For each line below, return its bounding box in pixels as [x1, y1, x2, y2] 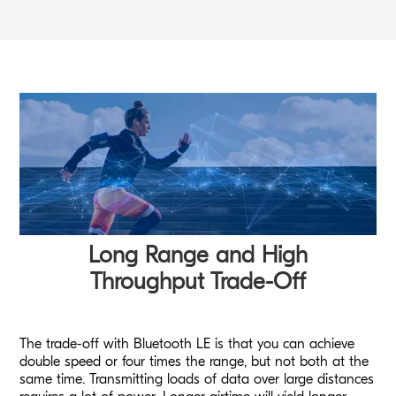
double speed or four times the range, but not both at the [19, 353, 369, 369]
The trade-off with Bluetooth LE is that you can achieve [19, 335, 355, 352]
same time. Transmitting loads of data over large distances [19, 370, 375, 387]
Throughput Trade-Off [89, 268, 306, 295]
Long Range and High [88, 241, 308, 269]
